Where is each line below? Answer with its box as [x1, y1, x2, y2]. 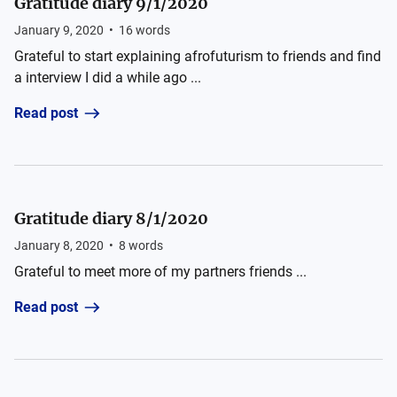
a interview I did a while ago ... [14, 69, 201, 86]
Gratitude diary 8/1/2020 [14, 208, 208, 229]
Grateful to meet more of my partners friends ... [14, 263, 307, 280]
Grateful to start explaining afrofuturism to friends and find [14, 48, 381, 65]
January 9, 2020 [14, 23, 104, 37]
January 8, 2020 [14, 238, 104, 253]
